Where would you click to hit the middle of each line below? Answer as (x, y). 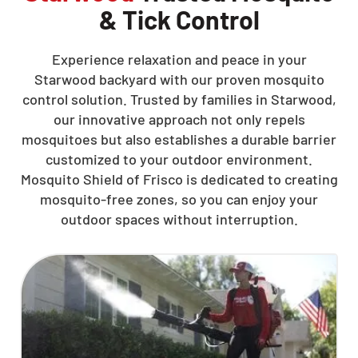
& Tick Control (179, 19)
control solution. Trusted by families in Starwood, (179, 99)
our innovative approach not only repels (179, 119)
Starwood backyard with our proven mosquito (179, 79)
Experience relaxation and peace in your (179, 59)
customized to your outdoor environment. (179, 159)
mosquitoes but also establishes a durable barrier (179, 139)
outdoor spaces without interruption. (179, 219)
